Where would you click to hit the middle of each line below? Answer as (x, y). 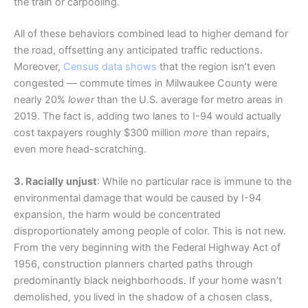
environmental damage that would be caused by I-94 (137, 198)
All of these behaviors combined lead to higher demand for (151, 33)
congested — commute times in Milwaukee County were (145, 83)
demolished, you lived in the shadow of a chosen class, (143, 297)
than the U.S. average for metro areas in (189, 99)
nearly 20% (41, 99)
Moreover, (38, 66)
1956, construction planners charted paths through (133, 264)
